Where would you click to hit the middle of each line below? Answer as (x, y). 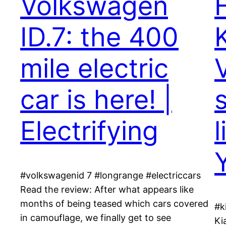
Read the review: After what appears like (107, 190)
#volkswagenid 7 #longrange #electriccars (110, 176)
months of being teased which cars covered (114, 204)
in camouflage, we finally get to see (96, 218)
